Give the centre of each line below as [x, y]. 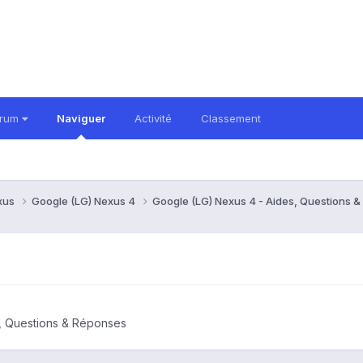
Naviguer [81, 118]
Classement [231, 118]
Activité [153, 118]
